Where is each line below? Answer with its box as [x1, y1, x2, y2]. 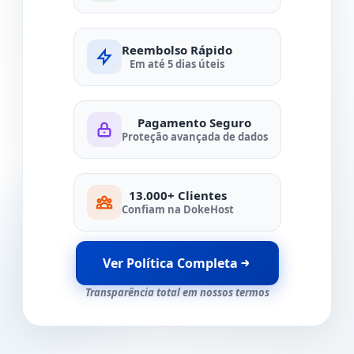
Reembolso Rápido [121, 41, 232, 58]
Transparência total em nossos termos [85, 285, 269, 299]
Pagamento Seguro [137, 114, 251, 130]
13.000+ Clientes [128, 186, 227, 203]
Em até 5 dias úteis [129, 56, 224, 71]
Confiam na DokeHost [121, 201, 234, 217]
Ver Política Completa [102, 254, 238, 272]
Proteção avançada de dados [121, 129, 268, 144]
